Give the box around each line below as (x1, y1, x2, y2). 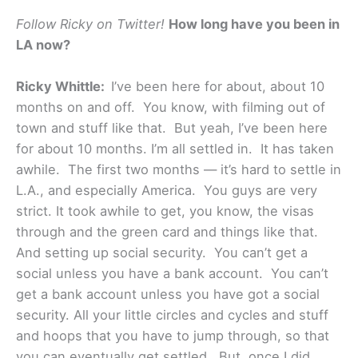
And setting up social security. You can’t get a (16, 245, 308, 261)
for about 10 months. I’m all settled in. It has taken (16, 141, 334, 157)
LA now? (16, 36, 70, 53)
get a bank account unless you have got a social (16, 286, 320, 303)
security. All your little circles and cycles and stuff (16, 307, 328, 324)
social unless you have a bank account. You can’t (16, 265, 328, 282)
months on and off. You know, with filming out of (16, 99, 325, 116)
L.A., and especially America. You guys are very (16, 182, 317, 199)
